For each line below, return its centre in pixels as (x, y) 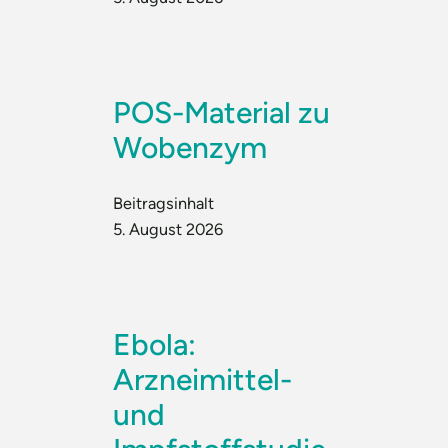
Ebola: (155, 345)
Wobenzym (190, 148)
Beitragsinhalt (164, 203)
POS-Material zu (222, 113)
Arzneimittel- (203, 380)
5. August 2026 (168, 229)
